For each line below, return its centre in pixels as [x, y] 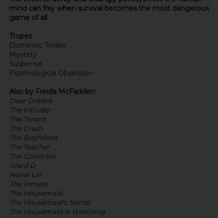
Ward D [22, 165]
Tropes [20, 36]
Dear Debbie [30, 100]
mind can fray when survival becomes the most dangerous [109, 8]
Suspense [26, 64]
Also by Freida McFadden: [53, 91]
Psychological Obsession [51, 73]
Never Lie [25, 174]
